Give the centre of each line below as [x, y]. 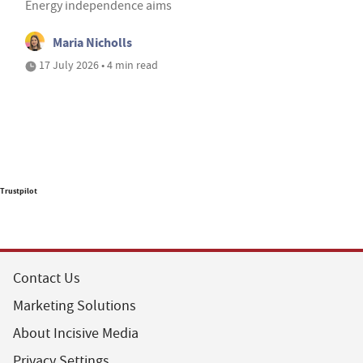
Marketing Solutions [75, 305]
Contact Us [47, 278]
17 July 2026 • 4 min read [97, 64]
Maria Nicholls [92, 42]
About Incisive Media [76, 333]
